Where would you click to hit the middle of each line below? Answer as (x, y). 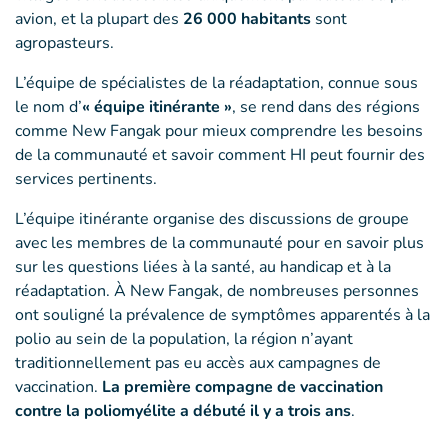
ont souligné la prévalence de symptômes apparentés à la (222, 315)
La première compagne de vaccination (242, 387)
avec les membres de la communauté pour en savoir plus (219, 243)
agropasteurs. (64, 43)
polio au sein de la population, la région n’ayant (184, 339)
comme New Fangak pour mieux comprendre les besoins (219, 131)
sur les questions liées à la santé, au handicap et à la (203, 267)
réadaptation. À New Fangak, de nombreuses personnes (217, 291)
